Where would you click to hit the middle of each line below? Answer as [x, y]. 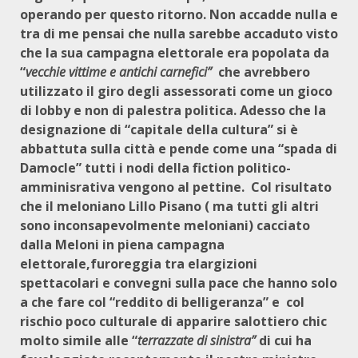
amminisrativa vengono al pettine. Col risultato [176, 187]
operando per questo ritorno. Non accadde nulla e [179, 14]
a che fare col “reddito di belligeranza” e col [162, 302]
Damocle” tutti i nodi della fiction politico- [155, 168]
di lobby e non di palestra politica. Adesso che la [173, 110]
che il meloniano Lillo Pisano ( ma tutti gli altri [169, 206]
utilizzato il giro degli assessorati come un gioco [176, 91]
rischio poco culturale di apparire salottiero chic [173, 321]
